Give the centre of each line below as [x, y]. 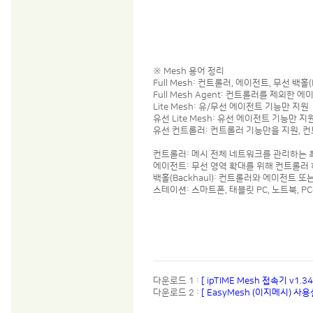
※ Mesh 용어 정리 [189, 71]
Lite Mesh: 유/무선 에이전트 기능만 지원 [231, 107]
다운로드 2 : [177, 292]
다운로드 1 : [177, 281]
